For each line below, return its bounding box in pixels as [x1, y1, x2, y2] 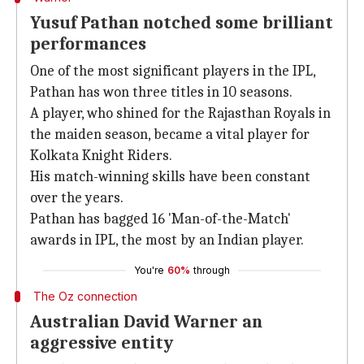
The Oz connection [32, 289, 137, 303]
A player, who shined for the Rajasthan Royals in [30, 105, 331, 122]
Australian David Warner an [30, 311, 262, 332]
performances [30, 33, 146, 54]
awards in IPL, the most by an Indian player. [30, 232, 304, 249]
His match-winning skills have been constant [30, 168, 310, 185]
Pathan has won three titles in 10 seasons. [30, 84, 292, 101]
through [193, 264, 230, 276]
